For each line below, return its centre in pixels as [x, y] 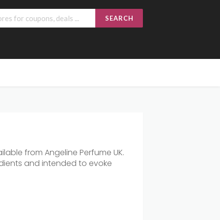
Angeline [62, 152]
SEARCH [119, 18]
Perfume [96, 152]
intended [60, 163]
